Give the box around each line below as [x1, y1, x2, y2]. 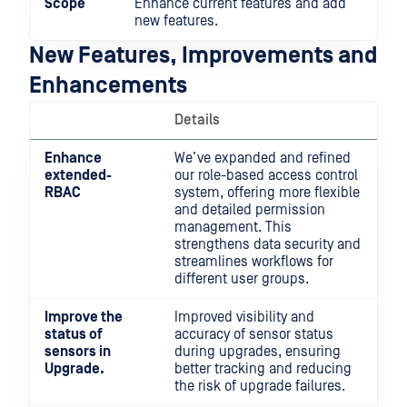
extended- [45, 167, 112, 184]
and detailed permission [174, 202, 325, 218]
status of [45, 326, 103, 342]
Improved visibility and [174, 309, 314, 325]
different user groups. [174, 271, 309, 287]
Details [174, 112, 220, 128]
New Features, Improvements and [29, 43, 377, 69]
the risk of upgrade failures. [174, 378, 345, 394]
